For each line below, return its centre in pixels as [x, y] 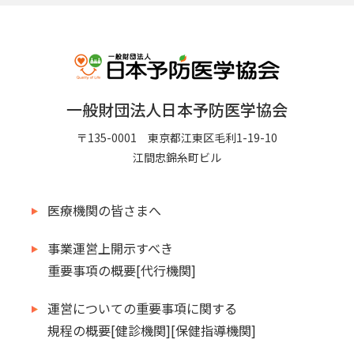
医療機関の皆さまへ [104, 211]
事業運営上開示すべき [110, 249]
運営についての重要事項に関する [142, 309]
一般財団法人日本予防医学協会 [177, 110]
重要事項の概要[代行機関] [122, 271]
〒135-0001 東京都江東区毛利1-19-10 [177, 138]
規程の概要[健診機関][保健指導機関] [152, 331]
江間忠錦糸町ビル [177, 158]
